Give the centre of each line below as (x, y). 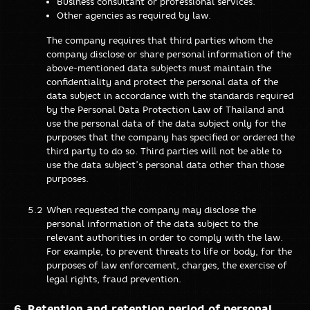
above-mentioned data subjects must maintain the (159, 67)
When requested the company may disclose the (151, 209)
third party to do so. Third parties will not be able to (164, 151)
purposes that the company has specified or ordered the (171, 137)
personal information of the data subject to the (152, 223)
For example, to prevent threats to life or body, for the (169, 251)
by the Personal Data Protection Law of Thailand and (165, 109)
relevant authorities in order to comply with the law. (165, 237)
